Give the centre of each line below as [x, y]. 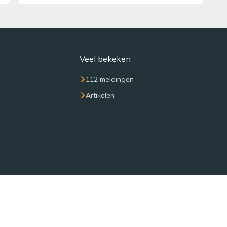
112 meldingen [109, 79]
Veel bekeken [105, 59]
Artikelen [100, 95]
